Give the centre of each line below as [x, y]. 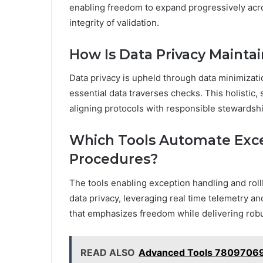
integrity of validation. [114, 22]
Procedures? [114, 159]
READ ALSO [108, 252]
